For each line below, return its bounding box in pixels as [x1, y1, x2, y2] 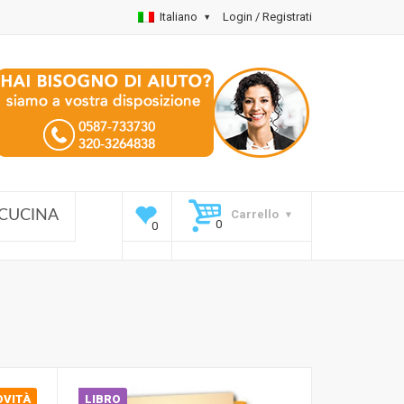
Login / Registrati [223, 10, 312, 23]
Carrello [231, 207, 279, 221]
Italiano [160, 10, 197, 23]
